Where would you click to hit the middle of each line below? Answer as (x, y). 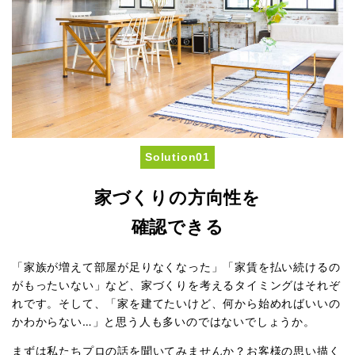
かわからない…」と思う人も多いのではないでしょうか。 (164, 321)
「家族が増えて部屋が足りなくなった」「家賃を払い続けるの (176, 266)
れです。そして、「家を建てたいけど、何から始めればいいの (176, 303)
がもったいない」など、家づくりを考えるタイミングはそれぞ (176, 284)
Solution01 (177, 157)
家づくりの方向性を (177, 197)
